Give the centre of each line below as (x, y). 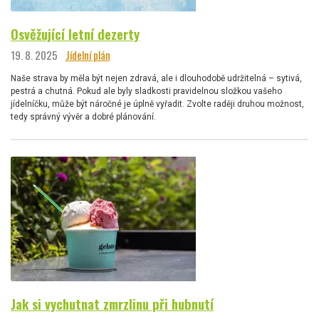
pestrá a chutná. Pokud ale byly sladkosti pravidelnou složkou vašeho (146, 91)
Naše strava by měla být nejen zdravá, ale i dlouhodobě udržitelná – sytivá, (156, 78)
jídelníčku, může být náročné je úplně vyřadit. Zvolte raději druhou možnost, (157, 104)
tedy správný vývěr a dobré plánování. (83, 116)
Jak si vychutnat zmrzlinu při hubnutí (112, 303)
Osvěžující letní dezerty (75, 34)
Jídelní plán (88, 54)
